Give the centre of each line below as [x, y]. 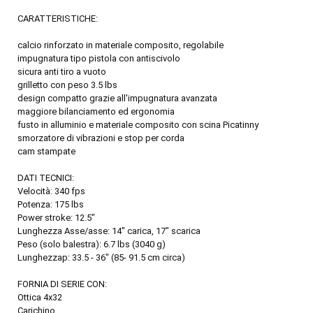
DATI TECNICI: [46, 177]
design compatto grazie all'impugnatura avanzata [117, 98]
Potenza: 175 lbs [51, 204]
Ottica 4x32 [40, 297]
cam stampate [46, 151]
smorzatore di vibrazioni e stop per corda [101, 138]
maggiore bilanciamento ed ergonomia [96, 111]
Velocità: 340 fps [51, 191]
